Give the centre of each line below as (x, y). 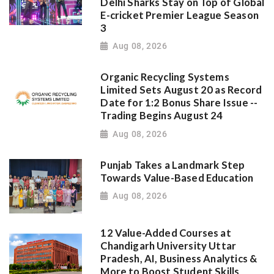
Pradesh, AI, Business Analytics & (179, 258)
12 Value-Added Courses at (166, 233)
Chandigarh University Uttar (168, 246)
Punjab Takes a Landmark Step (173, 165)
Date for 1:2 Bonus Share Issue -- (179, 103)
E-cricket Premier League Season (180, 15)
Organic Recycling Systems (165, 77)
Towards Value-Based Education (177, 178)
